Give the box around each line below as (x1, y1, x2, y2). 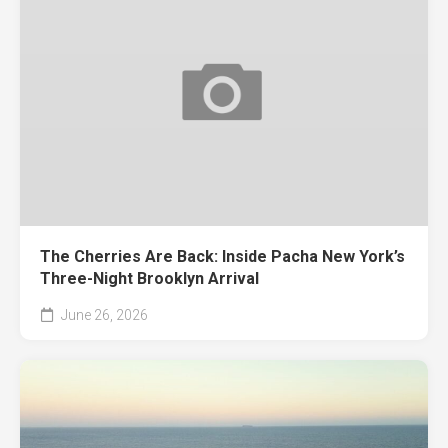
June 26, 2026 (58, 306, 148, 323)
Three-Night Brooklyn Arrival (40, 268, 259, 288)
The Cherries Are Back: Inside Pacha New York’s (40, 246, 405, 266)
